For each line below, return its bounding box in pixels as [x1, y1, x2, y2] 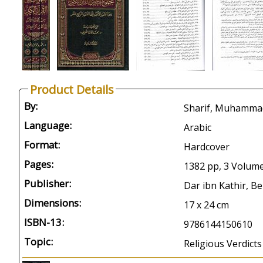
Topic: [24, 235, 53, 248]
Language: [24, 119, 72, 132]
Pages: [24, 157, 53, 171]
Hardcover [184, 140, 230, 153]
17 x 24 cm [184, 198, 229, 211]
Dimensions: [24, 196, 81, 210]
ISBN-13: [24, 215, 64, 229]
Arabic [184, 121, 211, 134]
